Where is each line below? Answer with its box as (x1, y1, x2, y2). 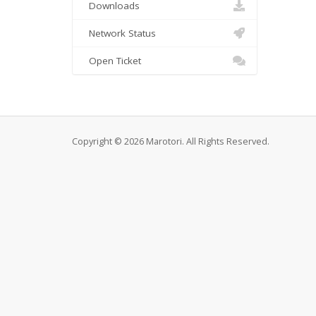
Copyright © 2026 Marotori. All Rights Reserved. (72, 135, 269, 147)
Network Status (83, 27, 156, 39)
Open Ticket (83, 54, 141, 67)
